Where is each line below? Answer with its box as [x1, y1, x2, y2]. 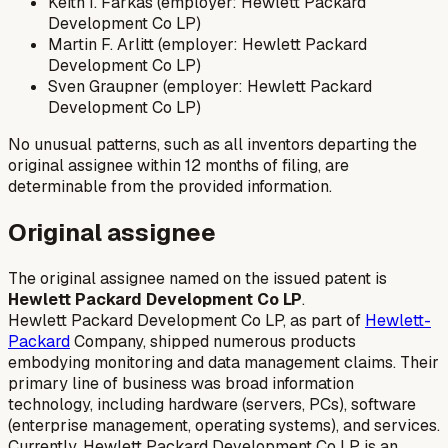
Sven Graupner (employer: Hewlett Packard [48, 75, 372, 97]
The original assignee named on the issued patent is [8, 267, 387, 289]
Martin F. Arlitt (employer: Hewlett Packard [48, 33, 367, 55]
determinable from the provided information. [8, 175, 332, 197]
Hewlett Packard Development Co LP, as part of [8, 309, 365, 331]
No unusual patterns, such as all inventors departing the [8, 133, 417, 155]
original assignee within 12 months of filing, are [8, 154, 349, 176]
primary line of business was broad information [8, 372, 354, 394]
